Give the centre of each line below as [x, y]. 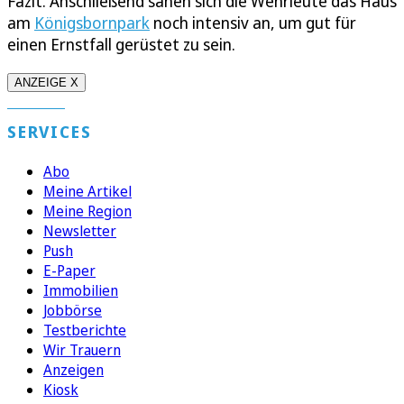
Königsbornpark [92, 23]
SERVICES [50, 132]
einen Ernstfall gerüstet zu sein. [121, 45]
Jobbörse [73, 311]
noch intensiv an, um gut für [253, 23]
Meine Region [87, 211]
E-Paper [69, 271]
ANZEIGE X [46, 83]
